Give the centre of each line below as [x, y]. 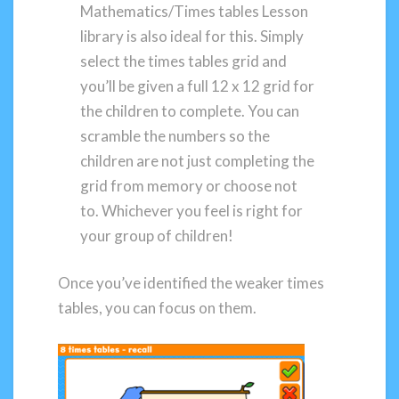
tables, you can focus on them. [157, 308]
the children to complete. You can [190, 110]
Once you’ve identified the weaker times [191, 283]
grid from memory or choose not [189, 185]
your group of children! [157, 235]
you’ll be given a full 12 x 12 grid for [198, 85]
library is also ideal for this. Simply [192, 36]
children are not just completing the [198, 160]
